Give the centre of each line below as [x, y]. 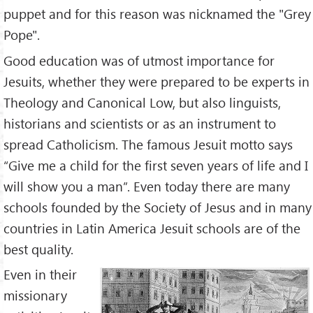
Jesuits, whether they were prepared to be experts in [156, 81]
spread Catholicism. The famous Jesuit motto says [148, 144]
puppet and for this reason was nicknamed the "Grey [157, 13]
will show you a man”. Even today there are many [147, 186]
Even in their [40, 275]
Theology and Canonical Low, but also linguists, [142, 102]
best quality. [38, 249]
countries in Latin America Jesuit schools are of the [152, 228]
